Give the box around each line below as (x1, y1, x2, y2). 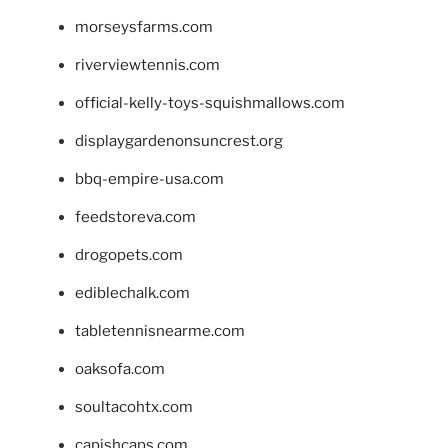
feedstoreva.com (75, 208, 196, 227)
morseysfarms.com (75, 18, 213, 37)
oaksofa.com (75, 360, 165, 379)
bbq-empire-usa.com (75, 170, 224, 189)
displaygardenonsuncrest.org (75, 132, 283, 151)
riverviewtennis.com (75, 56, 220, 75)
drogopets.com (75, 246, 183, 265)
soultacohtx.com (75, 398, 193, 417)
